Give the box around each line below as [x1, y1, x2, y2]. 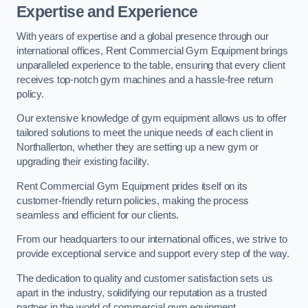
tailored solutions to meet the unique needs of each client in [16, 127, 274, 139]
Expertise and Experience [16, 3, 198, 21]
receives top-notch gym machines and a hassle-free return [16, 74, 273, 85]
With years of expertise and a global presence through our [16, 30, 269, 42]
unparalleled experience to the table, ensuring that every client [16, 59, 285, 71]
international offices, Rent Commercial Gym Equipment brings [16, 45, 288, 56]
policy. [16, 88, 44, 100]
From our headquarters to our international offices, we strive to [16, 234, 287, 245]
